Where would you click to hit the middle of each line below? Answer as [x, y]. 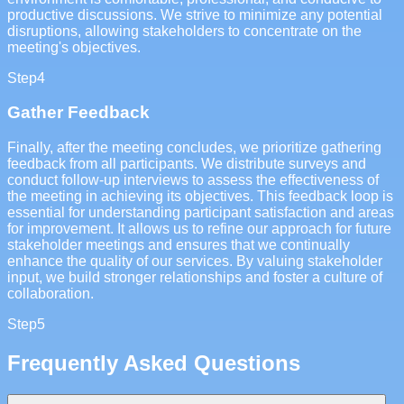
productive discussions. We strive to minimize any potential [195, 14]
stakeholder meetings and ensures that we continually [179, 245]
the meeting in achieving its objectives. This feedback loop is [200, 197]
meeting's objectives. [74, 47]
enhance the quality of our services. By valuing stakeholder [195, 262]
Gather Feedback [78, 113]
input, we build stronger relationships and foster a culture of [195, 278]
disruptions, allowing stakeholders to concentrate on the [184, 31]
